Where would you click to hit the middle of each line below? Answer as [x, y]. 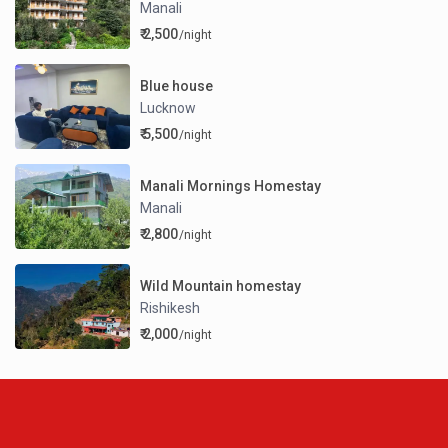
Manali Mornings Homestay [231, 185]
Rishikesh [170, 307]
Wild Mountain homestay [221, 285]
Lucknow [168, 107]
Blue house [177, 85]
